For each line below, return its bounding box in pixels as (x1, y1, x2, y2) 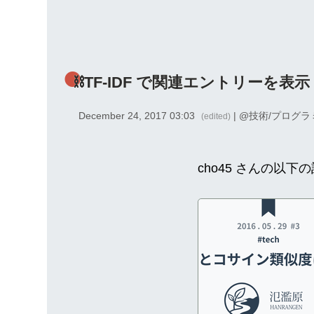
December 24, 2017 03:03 (78, 110, 196, 122)
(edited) (201, 111, 231, 122)
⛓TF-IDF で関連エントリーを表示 (74, 73, 310, 91)
